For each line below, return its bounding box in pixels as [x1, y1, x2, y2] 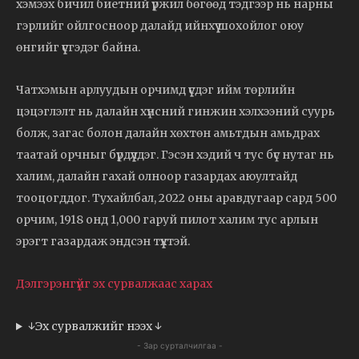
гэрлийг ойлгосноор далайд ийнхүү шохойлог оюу [16, 18, 304, 34]
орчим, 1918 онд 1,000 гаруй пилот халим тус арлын [16, 212, 318, 228]
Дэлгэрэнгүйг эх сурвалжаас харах [16, 276, 212, 292]
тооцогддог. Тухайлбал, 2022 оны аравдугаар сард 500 [16, 191, 337, 206]
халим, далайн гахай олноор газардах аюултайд [16, 169, 297, 184]
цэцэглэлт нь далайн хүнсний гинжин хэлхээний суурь [16, 104, 335, 119]
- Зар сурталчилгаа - [136, 341, 223, 351]
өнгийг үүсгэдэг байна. [16, 40, 140, 55]
